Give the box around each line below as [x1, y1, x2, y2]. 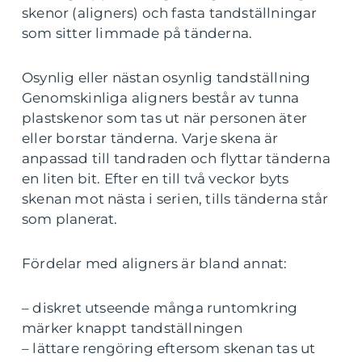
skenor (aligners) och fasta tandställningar [22, 5, 318, 22]
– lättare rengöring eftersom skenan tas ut [22, 340, 316, 357]
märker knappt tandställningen [22, 320, 242, 337]
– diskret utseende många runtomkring [22, 300, 298, 317]
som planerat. [22, 211, 118, 228]
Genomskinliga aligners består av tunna [22, 90, 300, 107]
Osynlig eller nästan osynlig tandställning [22, 69, 311, 86]
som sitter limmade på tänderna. [22, 25, 253, 42]
